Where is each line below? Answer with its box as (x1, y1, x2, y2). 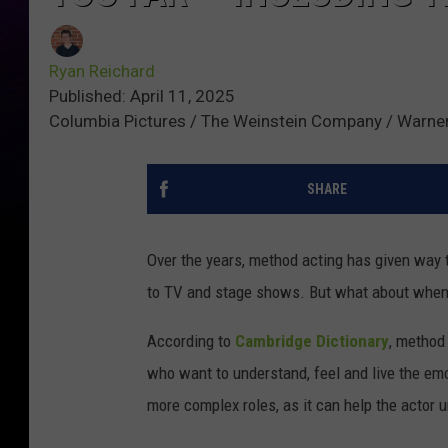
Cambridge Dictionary (235, 331, 389, 352)
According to (147, 331, 235, 352)
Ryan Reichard (49, 61, 155, 82)
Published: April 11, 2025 (49, 86, 235, 107)
